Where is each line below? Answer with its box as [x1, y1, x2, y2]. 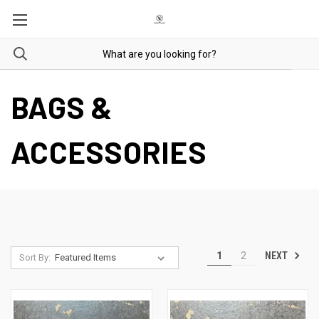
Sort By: [19, 252, 51, 263]
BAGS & [11, 89, 113, 125]
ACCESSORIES [11, 134, 206, 169]
